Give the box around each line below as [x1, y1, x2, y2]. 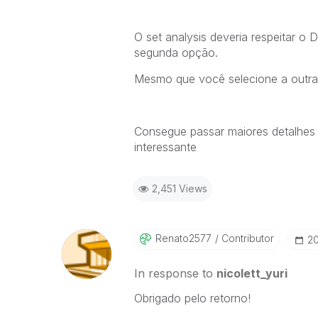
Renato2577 [155, 232, 212, 244]
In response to [133, 266, 216, 280]
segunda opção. [133, 45, 218, 60]
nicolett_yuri [216, 266, 287, 280]
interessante [133, 140, 197, 154]
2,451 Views [151, 182, 207, 194]
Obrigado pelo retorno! [133, 291, 251, 305]
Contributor [218, 232, 274, 244]
